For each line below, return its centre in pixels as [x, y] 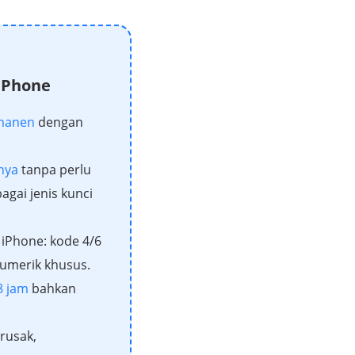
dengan [59, 122]
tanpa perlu [55, 169]
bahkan [52, 288]
